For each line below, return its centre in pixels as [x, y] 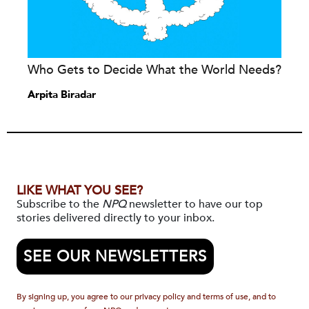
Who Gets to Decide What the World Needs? [154, 70]
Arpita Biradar [62, 95]
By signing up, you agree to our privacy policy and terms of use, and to [146, 297]
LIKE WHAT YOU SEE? [80, 191]
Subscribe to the [59, 205]
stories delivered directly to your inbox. [116, 218]
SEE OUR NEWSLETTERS [115, 257]
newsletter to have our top [195, 205]
